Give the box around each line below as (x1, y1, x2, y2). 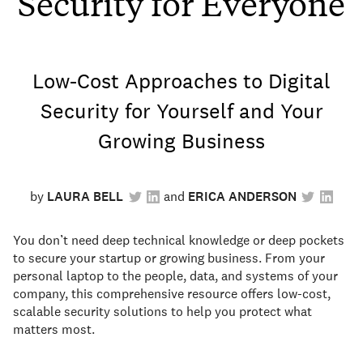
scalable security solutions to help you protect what (13, 303, 312, 321)
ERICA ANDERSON (187, 188, 297, 206)
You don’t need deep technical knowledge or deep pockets (13, 232, 344, 250)
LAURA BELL (47, 188, 124, 206)
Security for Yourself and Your (40, 97, 323, 125)
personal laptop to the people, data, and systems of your (13, 267, 338, 285)
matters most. (13, 321, 95, 339)
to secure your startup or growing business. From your (13, 250, 325, 267)
